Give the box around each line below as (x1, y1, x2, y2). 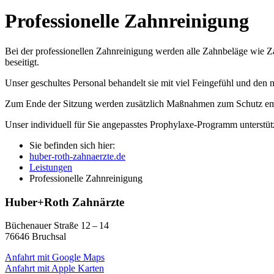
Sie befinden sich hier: (29, 139, 115, 150)
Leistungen (29, 161, 72, 172)
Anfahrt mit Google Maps (5, 252, 105, 263)
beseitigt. (5, 56, 39, 67)
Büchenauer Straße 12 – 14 (5, 220, 109, 231)
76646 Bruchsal (5, 231, 66, 242)
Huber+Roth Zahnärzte (5, 195, 124, 209)
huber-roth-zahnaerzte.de (29, 150, 125, 161)
